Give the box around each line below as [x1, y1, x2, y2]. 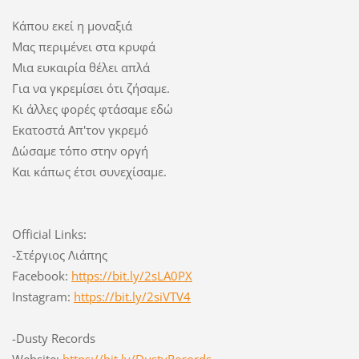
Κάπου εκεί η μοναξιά [11, 18, 132, 34]
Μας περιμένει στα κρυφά [11, 38, 155, 55]
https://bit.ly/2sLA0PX [71, 268, 192, 284]
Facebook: [11, 268, 71, 284]
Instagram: [11, 288, 74, 305]
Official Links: [11, 226, 87, 243]
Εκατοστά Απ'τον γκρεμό [11, 122, 148, 139]
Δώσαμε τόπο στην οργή [11, 143, 148, 159]
